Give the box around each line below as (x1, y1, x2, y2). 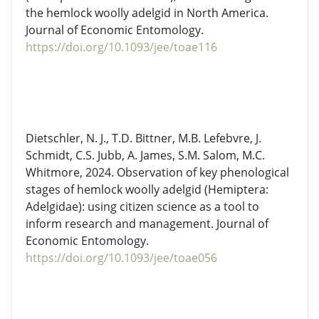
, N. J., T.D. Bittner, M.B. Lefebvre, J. (80, 130, 261, 146)
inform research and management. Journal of (26, 216, 268, 231)
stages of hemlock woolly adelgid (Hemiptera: (26, 182, 268, 197)
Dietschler (26, 130, 80, 146)
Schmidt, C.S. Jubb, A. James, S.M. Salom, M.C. (26, 147, 265, 163)
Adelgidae (26, 199, 78, 214)
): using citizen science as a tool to (78, 199, 259, 214)
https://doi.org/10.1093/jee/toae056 (26, 250, 217, 266)
